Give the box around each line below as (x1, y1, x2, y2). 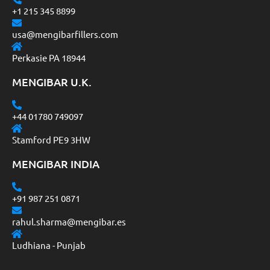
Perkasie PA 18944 (12, 52, 86, 64)
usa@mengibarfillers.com (12, 28, 118, 40)
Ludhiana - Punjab (12, 239, 86, 251)
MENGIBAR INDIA (12, 157, 99, 171)
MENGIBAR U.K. (12, 75, 92, 89)
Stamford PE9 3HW (12, 134, 90, 146)
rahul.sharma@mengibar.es (12, 216, 126, 228)
